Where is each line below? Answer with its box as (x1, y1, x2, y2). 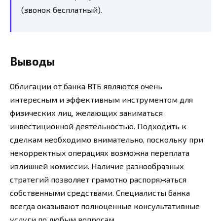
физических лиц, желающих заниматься (10, 108, 163, 117)
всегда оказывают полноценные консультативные (10, 201, 200, 211)
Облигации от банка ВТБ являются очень (10, 81, 162, 91)
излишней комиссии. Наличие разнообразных (10, 161, 184, 171)
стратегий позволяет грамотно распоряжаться (10, 174, 186, 184)
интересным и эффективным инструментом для (10, 94, 193, 104)
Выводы (10, 54, 55, 68)
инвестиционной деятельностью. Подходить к (10, 121, 186, 131)
